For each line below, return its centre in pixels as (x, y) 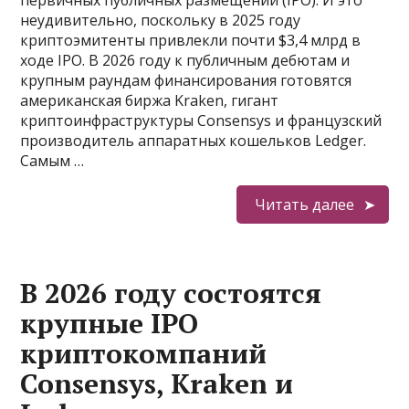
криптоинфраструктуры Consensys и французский (201, 121)
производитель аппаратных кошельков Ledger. (194, 141)
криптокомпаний (144, 353)
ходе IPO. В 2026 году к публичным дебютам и (185, 60)
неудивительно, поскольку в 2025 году (161, 20)
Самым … (52, 161)
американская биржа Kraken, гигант (150, 100)
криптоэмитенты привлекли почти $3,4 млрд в (191, 40)
